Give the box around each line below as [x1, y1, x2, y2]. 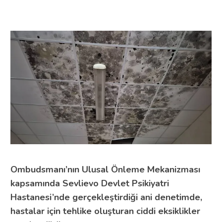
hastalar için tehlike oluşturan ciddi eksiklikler [10, 205, 200, 217]
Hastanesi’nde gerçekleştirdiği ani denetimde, [10, 191, 202, 203]
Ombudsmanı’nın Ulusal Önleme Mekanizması [10, 163, 200, 175]
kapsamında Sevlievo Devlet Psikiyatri [10, 177, 169, 189]
